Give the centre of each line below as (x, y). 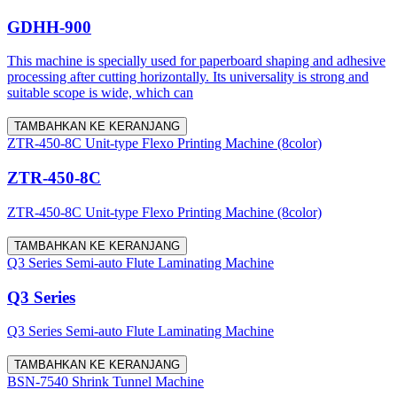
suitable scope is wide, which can (100, 93)
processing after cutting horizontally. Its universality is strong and (188, 77)
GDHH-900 (49, 27)
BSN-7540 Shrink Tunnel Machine (105, 382)
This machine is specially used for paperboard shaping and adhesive (196, 61)
